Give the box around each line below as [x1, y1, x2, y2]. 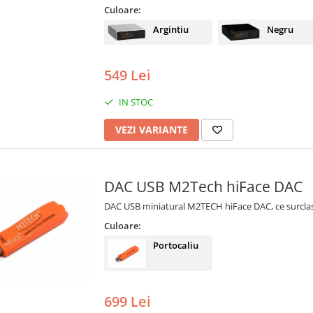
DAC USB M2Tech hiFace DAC [104, 176, 303, 196]
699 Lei [104, 292, 151, 312]
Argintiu [153, 23, 189, 36]
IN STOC [117, 95, 153, 108]
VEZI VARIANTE [115, 122, 188, 136]
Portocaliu [153, 238, 198, 252]
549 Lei [104, 65, 151, 85]
